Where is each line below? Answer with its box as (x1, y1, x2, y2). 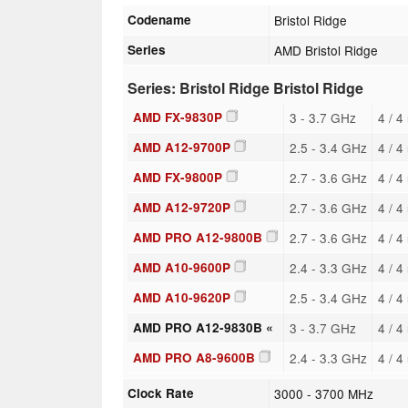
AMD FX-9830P (132, 107, 222, 126)
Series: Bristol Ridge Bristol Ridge (127, 76, 364, 98)
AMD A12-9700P (132, 138, 230, 156)
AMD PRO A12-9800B (132, 228, 262, 246)
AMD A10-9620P (132, 288, 230, 306)
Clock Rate (127, 383, 195, 402)
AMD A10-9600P (132, 258, 230, 276)
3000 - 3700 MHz (274, 383, 374, 403)
